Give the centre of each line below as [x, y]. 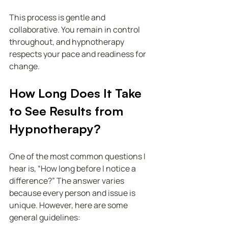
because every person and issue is [73, 193]
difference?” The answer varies [67, 180]
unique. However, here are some [69, 205]
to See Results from [68, 111]
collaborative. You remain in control [75, 29]
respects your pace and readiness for [78, 54]
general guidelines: [45, 217]
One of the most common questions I [78, 156]
